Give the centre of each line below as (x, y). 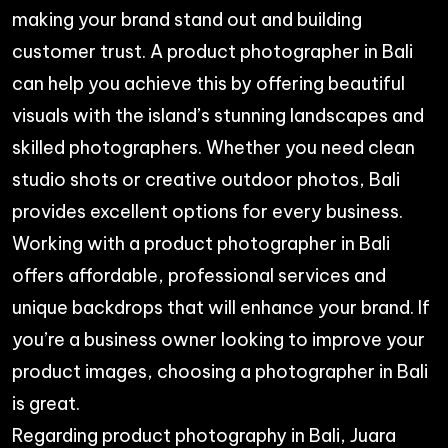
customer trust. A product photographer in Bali (212, 51)
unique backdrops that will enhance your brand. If (221, 307)
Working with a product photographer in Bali (201, 243)
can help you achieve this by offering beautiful (208, 83)
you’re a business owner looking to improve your (218, 339)
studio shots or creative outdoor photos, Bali (206, 179)
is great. (46, 403)
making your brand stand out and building (187, 19)
